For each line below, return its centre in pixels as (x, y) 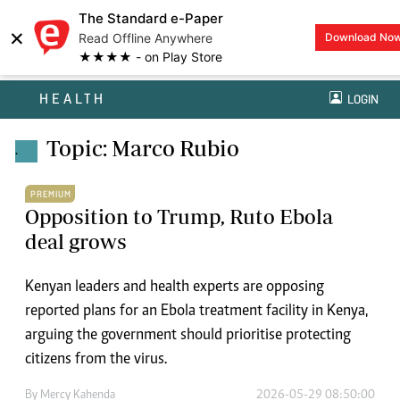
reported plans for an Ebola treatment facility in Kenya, (196, 312)
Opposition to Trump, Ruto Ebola (179, 217)
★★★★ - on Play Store (150, 57)
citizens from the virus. (96, 360)
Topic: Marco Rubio (143, 148)
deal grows (76, 242)
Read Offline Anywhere (146, 38)
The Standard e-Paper (151, 18)
